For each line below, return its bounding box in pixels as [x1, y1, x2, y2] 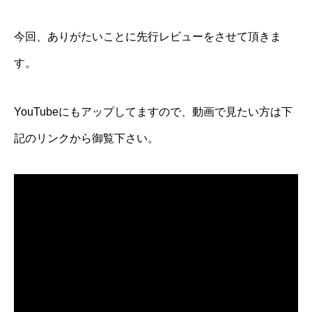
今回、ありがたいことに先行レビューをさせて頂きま [14, 31, 281, 42]
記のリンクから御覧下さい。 [14, 132, 159, 144]
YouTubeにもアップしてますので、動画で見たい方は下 [14, 106, 292, 118]
